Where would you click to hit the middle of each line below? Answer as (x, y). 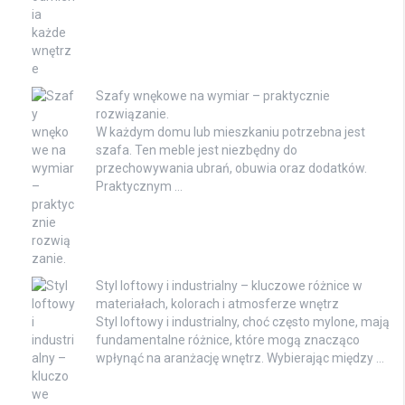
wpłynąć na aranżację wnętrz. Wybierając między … (240, 358)
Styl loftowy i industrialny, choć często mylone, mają (243, 322)
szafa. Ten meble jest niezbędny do (197, 151)
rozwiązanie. (132, 114)
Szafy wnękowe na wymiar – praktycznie (213, 96)
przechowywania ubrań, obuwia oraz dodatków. (231, 169)
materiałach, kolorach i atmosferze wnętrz (217, 304)
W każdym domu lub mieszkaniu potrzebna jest (231, 132)
